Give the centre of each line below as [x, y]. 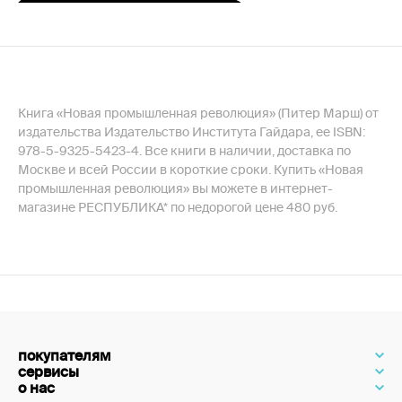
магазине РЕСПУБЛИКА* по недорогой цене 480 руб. [178, 207]
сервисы [48, 371]
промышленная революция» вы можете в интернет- [175, 188]
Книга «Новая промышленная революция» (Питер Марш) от [198, 113]
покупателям [65, 355]
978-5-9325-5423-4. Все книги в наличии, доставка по [184, 151]
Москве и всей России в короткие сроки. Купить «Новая [191, 170]
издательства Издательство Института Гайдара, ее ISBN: [192, 132]
